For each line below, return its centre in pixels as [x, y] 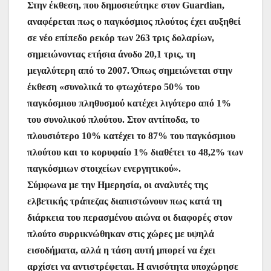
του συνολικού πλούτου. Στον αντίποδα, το [113, 120]
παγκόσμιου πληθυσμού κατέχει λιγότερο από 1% [129, 103]
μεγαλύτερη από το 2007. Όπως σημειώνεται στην [130, 71]
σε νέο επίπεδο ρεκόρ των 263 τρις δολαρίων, [121, 38]
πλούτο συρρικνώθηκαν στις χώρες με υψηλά [121, 234]
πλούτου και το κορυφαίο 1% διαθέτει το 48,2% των [135, 152]
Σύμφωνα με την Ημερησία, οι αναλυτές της [118, 185]
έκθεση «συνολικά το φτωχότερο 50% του [113, 87]
